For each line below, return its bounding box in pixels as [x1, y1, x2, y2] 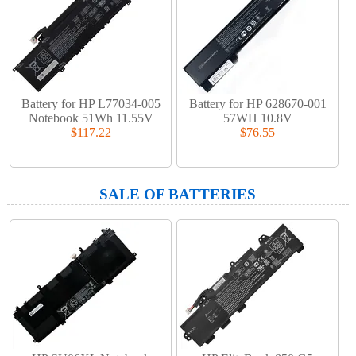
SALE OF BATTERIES [99, 186, 257, 203]
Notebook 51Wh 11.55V [28, 110, 153, 125]
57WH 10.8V [222, 110, 292, 125]
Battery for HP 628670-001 [188, 96, 327, 110]
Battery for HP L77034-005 [21, 96, 161, 110]
